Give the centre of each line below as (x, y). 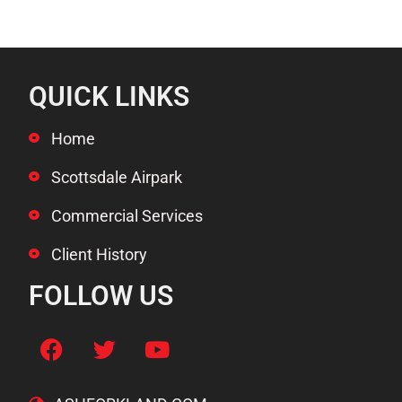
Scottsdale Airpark (117, 177)
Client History (100, 254)
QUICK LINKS (109, 96)
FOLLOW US (101, 295)
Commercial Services (127, 215)
